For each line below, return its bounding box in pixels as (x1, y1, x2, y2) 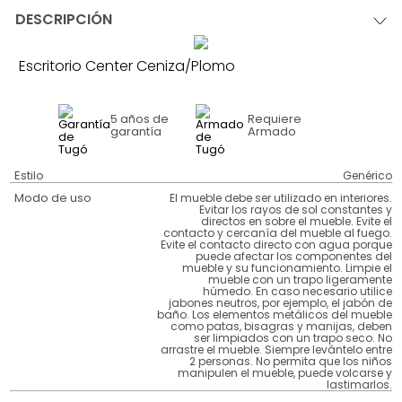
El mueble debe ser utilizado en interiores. (169, 190, 392, 206)
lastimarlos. (326, 377, 392, 393)
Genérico (342, 168, 392, 184)
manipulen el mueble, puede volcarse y (177, 365, 392, 381)
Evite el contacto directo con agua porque (160, 237, 392, 253)
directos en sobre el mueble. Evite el (200, 214, 392, 230)
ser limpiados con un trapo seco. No (193, 330, 392, 346)
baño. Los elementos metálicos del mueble (156, 307, 392, 323)
